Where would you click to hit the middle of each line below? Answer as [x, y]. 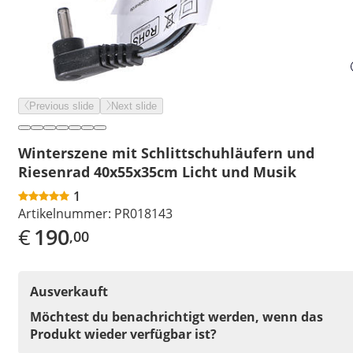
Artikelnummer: [65, 213]
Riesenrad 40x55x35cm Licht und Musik [157, 171]
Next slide [134, 106]
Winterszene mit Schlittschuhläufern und [166, 152]
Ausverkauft [69, 291]
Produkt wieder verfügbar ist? [123, 334]
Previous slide [61, 106]
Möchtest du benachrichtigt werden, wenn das [176, 316]
